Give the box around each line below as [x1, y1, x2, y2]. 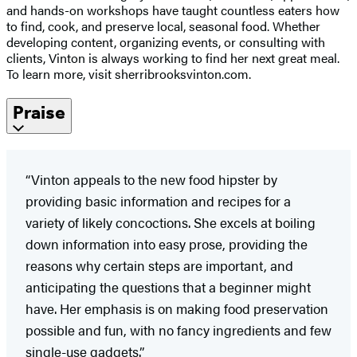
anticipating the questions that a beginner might [25, 277, 311, 296]
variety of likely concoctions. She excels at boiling [25, 212, 316, 232]
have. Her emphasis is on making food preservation [25, 298, 328, 318]
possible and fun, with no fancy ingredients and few [25, 320, 331, 339]
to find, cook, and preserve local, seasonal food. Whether [6, 16, 320, 35]
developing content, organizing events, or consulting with [6, 32, 325, 51]
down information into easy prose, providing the [25, 233, 308, 253]
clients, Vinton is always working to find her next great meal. [6, 48, 339, 67]
